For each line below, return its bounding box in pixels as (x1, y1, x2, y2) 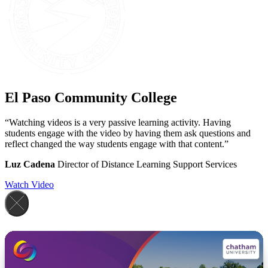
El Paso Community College (5, 89, 177, 105)
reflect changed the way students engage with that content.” (5, 139, 229, 150)
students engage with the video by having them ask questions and (5, 128, 251, 139)
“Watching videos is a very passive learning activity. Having (5, 117, 231, 128)
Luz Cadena (5, 159, 55, 170)
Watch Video (5, 179, 54, 190)
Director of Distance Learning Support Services (55, 159, 237, 170)
